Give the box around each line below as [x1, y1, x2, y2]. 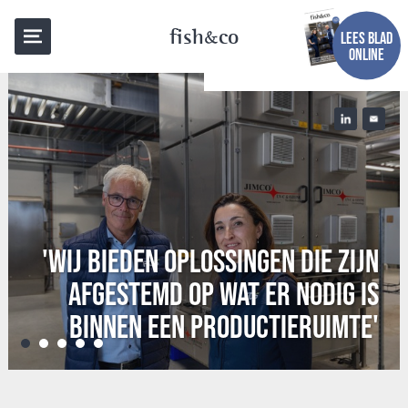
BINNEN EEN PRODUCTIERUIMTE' [69, 307, 380, 344]
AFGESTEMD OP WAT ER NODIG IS [68, 274, 380, 311]
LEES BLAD [341, 28, 393, 47]
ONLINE [349, 45, 384, 64]
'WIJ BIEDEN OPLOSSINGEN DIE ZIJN [42, 241, 380, 279]
